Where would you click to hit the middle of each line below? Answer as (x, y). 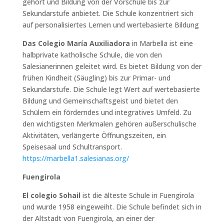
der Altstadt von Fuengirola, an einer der (88, 218)
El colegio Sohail (52, 195)
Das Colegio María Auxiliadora (76, 43)
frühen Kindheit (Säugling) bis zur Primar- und (96, 77)
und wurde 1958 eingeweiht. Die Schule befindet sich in (112, 206)
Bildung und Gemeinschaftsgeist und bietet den (100, 100)
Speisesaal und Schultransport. (72, 146)
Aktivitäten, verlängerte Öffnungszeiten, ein (94, 135)
